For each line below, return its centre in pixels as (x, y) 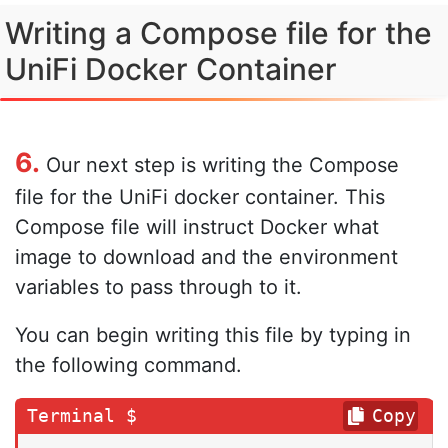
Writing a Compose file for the (218, 32)
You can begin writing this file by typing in (213, 334)
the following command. (128, 364)
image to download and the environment (206, 256)
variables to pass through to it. (158, 286)
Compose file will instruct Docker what (197, 226)
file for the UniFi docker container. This (200, 196)
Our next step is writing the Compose (219, 164)
